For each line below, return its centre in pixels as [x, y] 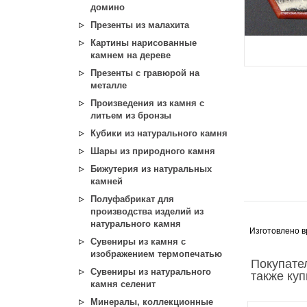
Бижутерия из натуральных [151, 169]
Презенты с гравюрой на [145, 73]
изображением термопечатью [156, 254]
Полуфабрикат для [132, 199]
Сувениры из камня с [138, 242]
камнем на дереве [131, 55]
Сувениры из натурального [151, 272]
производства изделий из [147, 211]
